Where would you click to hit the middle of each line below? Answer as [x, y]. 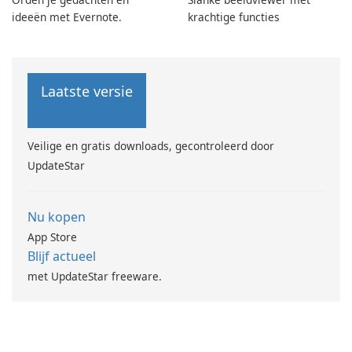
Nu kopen [57, 217]
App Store [52, 237]
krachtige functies [234, 17]
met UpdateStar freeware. [95, 277]
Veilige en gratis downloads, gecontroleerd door [151, 146]
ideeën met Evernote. [67, 17]
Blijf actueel [62, 257]
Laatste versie [87, 92]
